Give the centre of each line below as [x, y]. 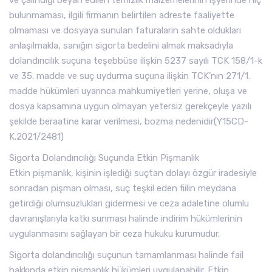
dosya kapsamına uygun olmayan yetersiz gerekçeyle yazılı [130, 106]
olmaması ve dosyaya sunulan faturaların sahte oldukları [125, 30]
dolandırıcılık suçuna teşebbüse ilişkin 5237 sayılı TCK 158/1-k [136, 61]
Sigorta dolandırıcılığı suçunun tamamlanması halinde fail [126, 255]
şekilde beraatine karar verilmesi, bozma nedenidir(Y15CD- [129, 121]
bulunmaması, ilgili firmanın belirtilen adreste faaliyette [122, 15]
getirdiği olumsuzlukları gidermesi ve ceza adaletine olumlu [129, 203]
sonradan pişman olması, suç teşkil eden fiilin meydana [123, 188]
